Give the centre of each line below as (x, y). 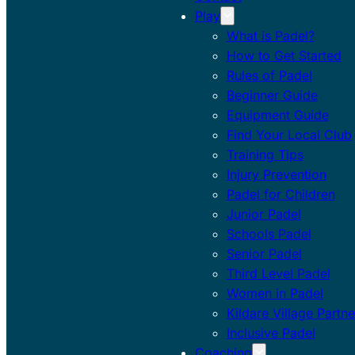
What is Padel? (270, 35)
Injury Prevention (276, 174)
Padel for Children (281, 194)
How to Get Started (284, 55)
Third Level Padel (278, 273)
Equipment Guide (277, 115)
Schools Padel (269, 233)
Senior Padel (264, 253)
